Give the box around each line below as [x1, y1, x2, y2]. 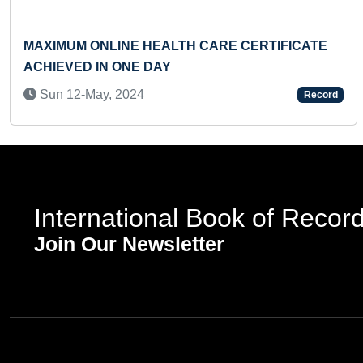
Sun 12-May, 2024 [36, 88, 144, 101]
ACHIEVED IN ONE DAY [23, 60, 171, 74]
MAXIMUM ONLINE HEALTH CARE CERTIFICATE [23, 39, 327, 53]
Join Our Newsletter [34, 232, 224, 255]
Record [303, 89, 338, 100]
